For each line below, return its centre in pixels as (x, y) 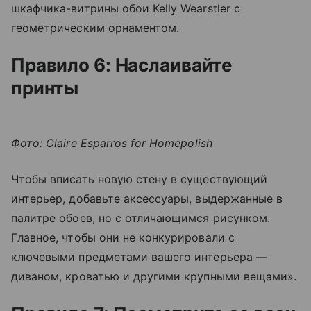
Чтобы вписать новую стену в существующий (139, 179)
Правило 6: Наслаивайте (122, 65)
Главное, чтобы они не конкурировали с (123, 237)
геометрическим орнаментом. (95, 28)
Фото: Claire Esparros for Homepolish (112, 143)
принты (45, 88)
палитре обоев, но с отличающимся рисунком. (141, 218)
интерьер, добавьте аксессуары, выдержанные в (147, 199)
